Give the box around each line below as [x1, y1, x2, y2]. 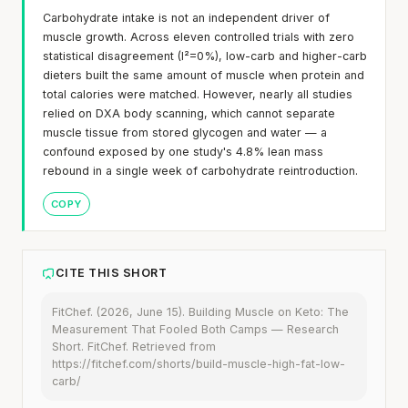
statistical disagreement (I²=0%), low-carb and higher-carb [43, 48, 367, 63]
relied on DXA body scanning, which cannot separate [43, 106, 335, 120]
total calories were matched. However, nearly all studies [43, 87, 352, 101]
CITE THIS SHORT [56, 265, 168, 280]
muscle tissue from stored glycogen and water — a [43, 125, 327, 139]
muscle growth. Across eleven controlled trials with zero [43, 29, 354, 44]
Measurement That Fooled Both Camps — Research [52, 321, 339, 336]
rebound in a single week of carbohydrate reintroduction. [43, 163, 358, 178]
